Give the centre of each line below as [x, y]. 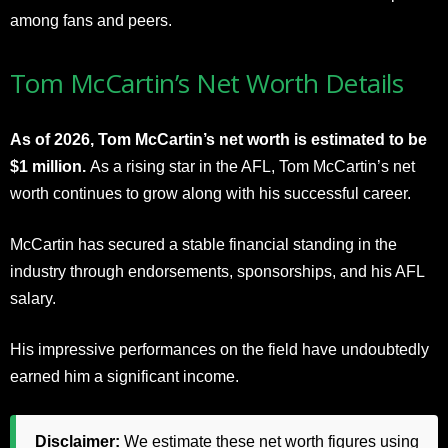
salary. [33, 298]
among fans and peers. [91, 20]
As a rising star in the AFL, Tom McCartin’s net [252, 166]
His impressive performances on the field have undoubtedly [219, 349]
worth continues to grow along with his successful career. [210, 193]
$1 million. [50, 166]
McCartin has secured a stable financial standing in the [203, 244]
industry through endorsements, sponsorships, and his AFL [217, 271]
